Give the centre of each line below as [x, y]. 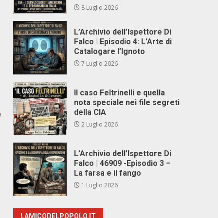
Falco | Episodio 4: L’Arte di [123, 42]
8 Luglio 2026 [99, 8]
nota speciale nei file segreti [127, 102]
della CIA [90, 112]
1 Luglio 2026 [99, 185]
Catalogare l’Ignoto [110, 51]
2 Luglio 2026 [99, 124]
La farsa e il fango [108, 173]
